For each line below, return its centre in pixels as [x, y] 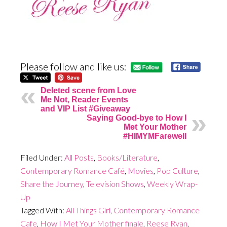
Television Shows [115, 184]
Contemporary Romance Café [72, 171]
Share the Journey [52, 184]
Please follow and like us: [73, 67]
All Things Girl [88, 210]
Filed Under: [42, 158]
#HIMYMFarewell [155, 136]
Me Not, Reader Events [84, 100]
